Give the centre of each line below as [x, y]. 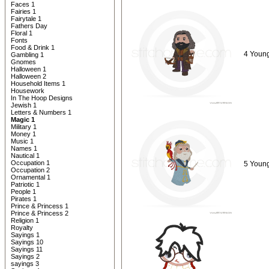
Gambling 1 [27, 55]
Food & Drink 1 [33, 47]
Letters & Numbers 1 [41, 112]
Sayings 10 [27, 242]
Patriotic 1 [25, 184]
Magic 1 [23, 119]
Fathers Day [29, 26]
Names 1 [24, 148]
